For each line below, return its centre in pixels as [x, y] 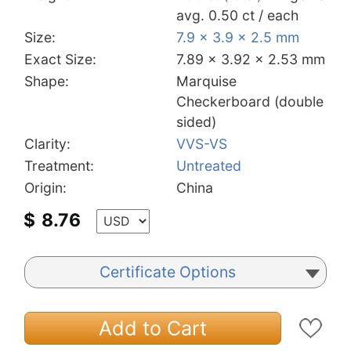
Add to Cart [153, 328]
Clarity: [47, 143]
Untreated [209, 165]
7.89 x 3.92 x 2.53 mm [251, 59]
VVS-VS [202, 143]
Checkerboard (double [250, 101]
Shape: [47, 81]
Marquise [206, 81]
